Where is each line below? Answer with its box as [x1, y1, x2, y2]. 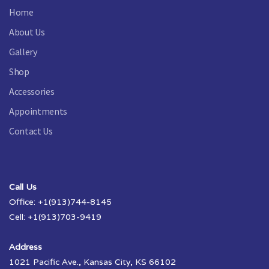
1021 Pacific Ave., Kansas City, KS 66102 [9, 256, 176, 267]
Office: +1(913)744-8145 [9, 196, 112, 207]
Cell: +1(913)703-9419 [9, 211, 101, 222]
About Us [9, 25, 45, 38]
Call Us [9, 181, 37, 192]
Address [9, 241, 42, 252]
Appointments [9, 104, 68, 117]
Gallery [9, 45, 37, 58]
